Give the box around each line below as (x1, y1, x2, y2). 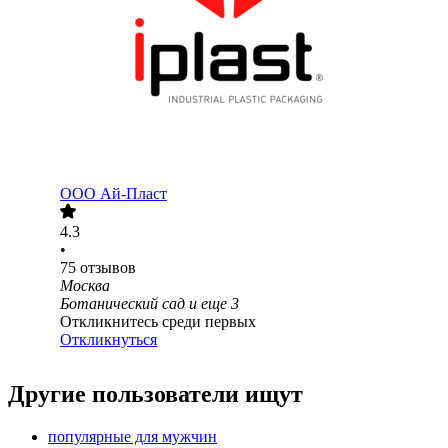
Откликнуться (60, 331, 157, 349)
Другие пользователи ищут (8, 381, 303, 408)
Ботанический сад (60, 295, 185, 313)
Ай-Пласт (100, 185, 167, 203)
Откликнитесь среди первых (60, 313, 256, 331)
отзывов (80, 259, 136, 277)
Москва (60, 277, 110, 295)
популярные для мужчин (48, 428, 217, 446)
